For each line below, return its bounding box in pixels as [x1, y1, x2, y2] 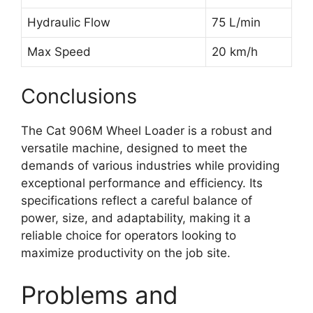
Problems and [21, 279, 178, 310]
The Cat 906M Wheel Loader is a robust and [21, 124, 272, 138]
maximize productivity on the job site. [21, 246, 231, 261]
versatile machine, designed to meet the [21, 141, 247, 156]
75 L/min [212, 15, 261, 29]
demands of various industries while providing [21, 159, 279, 173]
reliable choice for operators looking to [21, 228, 236, 243]
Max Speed [27, 44, 91, 59]
